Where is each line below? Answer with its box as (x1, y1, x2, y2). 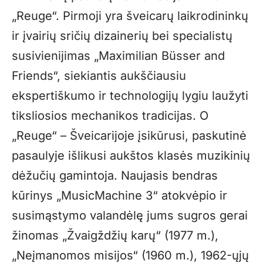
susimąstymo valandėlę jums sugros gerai (12, 208, 248, 222)
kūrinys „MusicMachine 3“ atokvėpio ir (12, 188, 227, 203)
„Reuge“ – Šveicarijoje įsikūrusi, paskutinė (12, 128, 247, 143)
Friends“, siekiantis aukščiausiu (12, 68, 186, 83)
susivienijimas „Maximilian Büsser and (12, 48, 225, 63)
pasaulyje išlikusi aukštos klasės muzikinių (12, 148, 250, 163)
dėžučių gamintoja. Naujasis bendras (12, 168, 218, 183)
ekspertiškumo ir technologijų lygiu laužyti (12, 88, 248, 103)
